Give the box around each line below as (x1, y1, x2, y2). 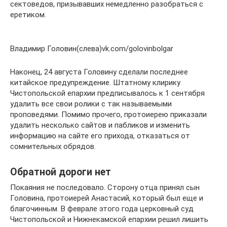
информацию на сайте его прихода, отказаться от (10, 131, 190, 140)
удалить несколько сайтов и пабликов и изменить (10, 121, 190, 130)
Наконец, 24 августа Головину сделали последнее (10, 67, 188, 77)
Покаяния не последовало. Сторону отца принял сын (10, 183, 200, 192)
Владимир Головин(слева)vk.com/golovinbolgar (10, 44, 173, 53)
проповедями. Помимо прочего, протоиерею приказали (10, 110, 207, 119)
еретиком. (10, 10, 46, 19)
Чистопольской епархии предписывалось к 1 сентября (10, 89, 205, 98)
